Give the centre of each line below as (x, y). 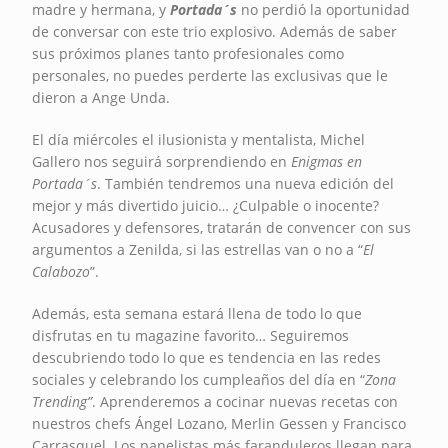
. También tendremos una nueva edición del (246, 183)
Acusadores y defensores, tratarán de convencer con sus (222, 227)
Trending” (62, 401)
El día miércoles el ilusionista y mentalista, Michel (199, 139)
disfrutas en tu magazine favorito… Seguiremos (191, 335)
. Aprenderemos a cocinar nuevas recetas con (245, 401)
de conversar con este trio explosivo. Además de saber (215, 31)
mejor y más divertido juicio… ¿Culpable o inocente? (206, 205)
